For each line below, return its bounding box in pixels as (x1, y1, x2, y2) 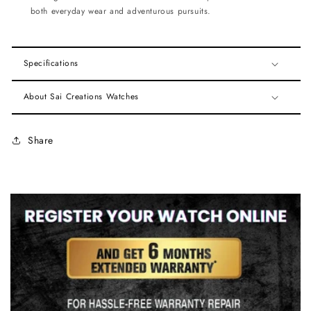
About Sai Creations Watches (23, 90, 139, 103)
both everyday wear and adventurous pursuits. (30, 5, 212, 18)
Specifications (23, 57, 79, 70)
